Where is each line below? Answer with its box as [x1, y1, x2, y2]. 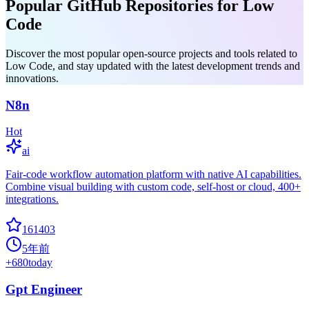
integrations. [6, 193, 59, 206]
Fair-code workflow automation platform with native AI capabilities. [6, 168, 301, 181]
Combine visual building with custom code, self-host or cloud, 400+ [6, 181, 301, 193]
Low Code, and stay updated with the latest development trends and [6, 59, 300, 72]
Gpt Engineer [6, 282, 82, 297]
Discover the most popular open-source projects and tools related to [6, 47, 297, 59]
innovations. [6, 72, 59, 84]
